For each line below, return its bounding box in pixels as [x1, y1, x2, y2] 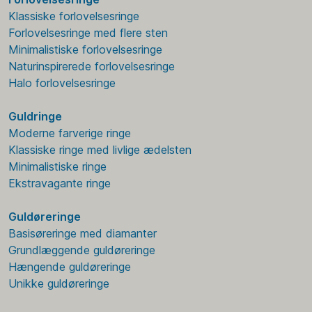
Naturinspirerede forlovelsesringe [8, 58, 175, 73]
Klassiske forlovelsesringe [8, 8, 139, 23]
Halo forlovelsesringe [8, 75, 116, 90]
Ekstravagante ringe [8, 175, 111, 190]
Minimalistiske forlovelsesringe [8, 42, 162, 56]
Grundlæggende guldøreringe [8, 242, 155, 257]
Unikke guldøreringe [8, 276, 109, 290]
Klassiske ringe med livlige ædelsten [8, 142, 192, 157]
